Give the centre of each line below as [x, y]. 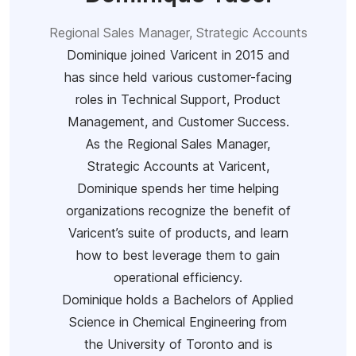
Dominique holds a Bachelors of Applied [178, 299]
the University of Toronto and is [178, 344]
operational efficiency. [178, 277]
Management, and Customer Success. [178, 121]
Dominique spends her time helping [178, 188]
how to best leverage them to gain [178, 255]
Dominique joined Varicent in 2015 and [178, 54]
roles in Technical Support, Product [178, 99]
